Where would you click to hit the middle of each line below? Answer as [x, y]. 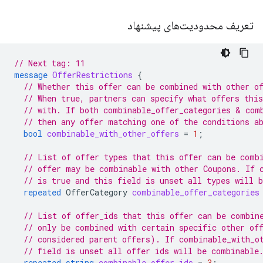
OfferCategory [97, 192]
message [31, 75]
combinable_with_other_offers [113, 134]
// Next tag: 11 [50, 63]
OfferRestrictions [92, 75]
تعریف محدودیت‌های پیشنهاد [189, 26]
